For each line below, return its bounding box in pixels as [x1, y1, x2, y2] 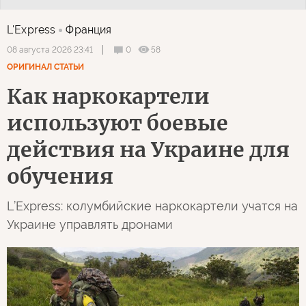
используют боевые [7, 110, 228, 136]
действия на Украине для [7, 137, 290, 163]
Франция [66, 23, 112, 36]
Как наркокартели [7, 83, 210, 109]
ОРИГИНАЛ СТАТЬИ [7, 62, 84, 72]
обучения [7, 163, 113, 189]
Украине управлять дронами [7, 217, 173, 232]
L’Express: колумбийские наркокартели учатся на [7, 199, 298, 213]
